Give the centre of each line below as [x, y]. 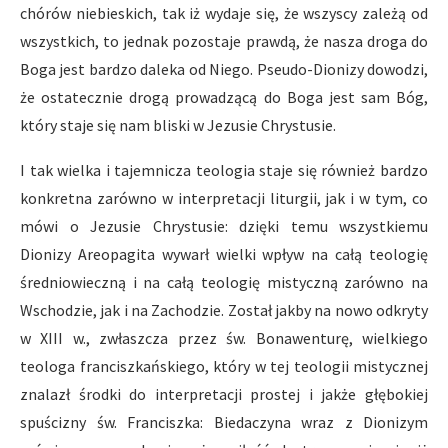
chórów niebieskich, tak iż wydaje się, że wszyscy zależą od [224, 13]
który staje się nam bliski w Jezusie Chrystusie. [178, 125]
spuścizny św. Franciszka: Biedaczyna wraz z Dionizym [224, 422]
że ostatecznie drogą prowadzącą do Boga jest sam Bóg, [224, 97]
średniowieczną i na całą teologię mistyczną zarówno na [224, 282]
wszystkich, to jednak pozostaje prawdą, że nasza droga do [224, 41]
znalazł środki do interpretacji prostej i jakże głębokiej [224, 394]
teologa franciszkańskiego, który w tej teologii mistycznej [224, 366]
